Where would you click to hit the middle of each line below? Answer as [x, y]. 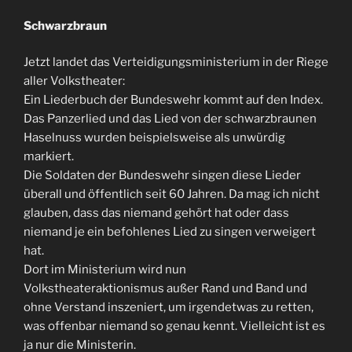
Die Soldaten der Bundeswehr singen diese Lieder [162, 175]
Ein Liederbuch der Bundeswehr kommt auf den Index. [173, 100]
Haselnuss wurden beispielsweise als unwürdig [154, 137]
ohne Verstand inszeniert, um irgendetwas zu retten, [169, 307]
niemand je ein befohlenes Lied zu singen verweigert [170, 232]
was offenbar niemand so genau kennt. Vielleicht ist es [174, 326]
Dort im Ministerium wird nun [105, 269]
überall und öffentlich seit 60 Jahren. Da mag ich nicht [172, 194]
